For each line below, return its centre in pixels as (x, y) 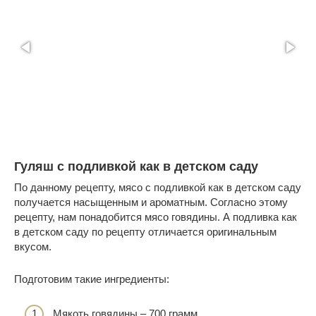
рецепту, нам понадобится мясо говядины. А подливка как (156, 217)
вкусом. (33, 247)
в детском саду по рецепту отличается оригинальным (145, 232)
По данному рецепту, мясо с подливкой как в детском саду (158, 188)
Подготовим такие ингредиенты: (92, 279)
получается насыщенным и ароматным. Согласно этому (151, 202)
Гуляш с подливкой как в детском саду (136, 167)
